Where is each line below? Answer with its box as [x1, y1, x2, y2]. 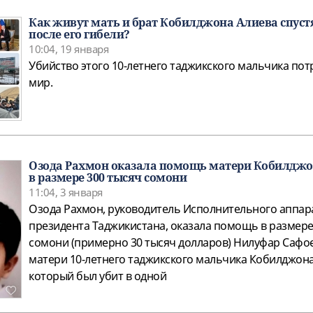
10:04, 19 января [29, 42, 108, 57]
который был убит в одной [29, 268, 166, 284]
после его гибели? [29, 27, 130, 43]
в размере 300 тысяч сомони [29, 170, 187, 186]
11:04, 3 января [29, 185, 103, 200]
